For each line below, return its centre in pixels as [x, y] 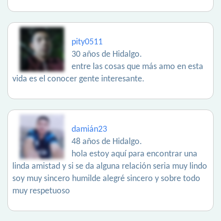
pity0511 [87, 42]
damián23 [89, 129]
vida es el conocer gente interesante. [78, 79]
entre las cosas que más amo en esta [137, 67]
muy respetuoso [41, 191]
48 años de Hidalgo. [107, 142]
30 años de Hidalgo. [107, 55]
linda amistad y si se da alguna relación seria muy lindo [110, 166]
